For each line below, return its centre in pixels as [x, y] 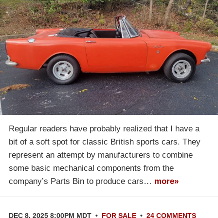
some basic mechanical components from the [91, 168]
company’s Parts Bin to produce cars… [82, 181]
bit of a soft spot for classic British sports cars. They [105, 142]
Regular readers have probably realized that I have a [104, 128]
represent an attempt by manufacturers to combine [101, 155]
